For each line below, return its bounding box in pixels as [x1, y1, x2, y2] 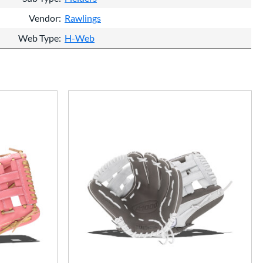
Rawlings [65, 12, 101, 23]
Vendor [29, 12, 59, 23]
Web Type [18, 32, 59, 43]
